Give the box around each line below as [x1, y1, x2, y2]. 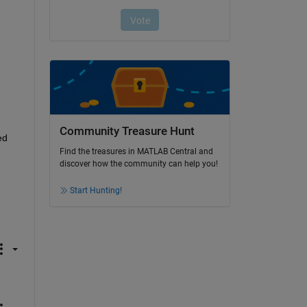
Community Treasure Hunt [59, 124, 195, 138]
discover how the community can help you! [59, 159, 218, 169]
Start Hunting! [69, 186, 122, 196]
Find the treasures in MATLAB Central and [59, 147, 213, 157]
